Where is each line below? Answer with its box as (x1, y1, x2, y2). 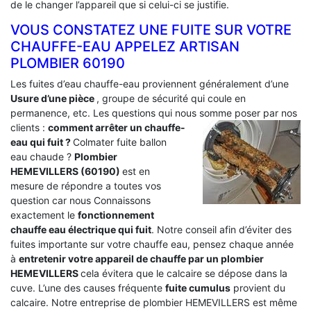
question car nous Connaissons (10, 194, 151, 206)
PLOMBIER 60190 (10, 54, 125, 72)
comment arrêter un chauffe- (48, 121, 185, 133)
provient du (230, 281, 285, 294)
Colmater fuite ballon (73, 135, 167, 148)
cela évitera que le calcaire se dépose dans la (81, 267, 287, 279)
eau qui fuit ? (10, 135, 73, 148)
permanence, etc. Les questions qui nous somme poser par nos (10, 106, 297, 119)
